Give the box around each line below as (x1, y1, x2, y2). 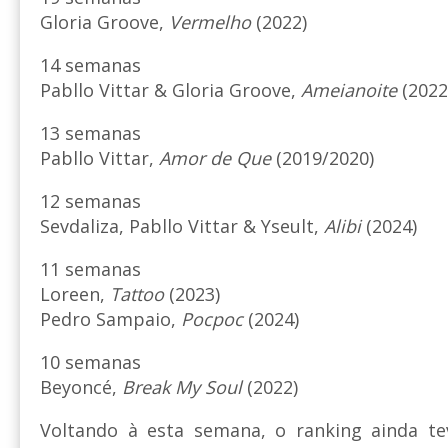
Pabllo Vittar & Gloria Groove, (40, 78, 301, 103)
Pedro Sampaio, (40, 307, 181, 332)
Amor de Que (159, 146, 271, 171)
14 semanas (40, 53, 141, 78)
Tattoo (110, 282, 164, 307)
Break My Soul (122, 375, 242, 400)
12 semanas (40, 189, 141, 214)
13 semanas (40, 121, 141, 146)
